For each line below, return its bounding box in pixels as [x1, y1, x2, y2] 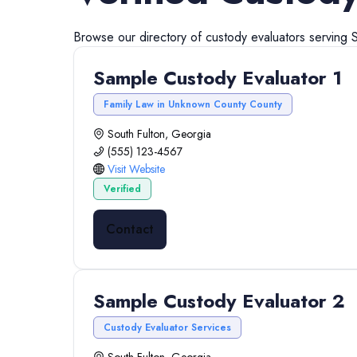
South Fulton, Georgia [108, 126, 211, 142]
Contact [106, 220, 154, 238]
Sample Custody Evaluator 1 [93, 64, 342, 92]
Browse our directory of [73, 28, 206, 46]
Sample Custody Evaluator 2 [93, 287, 345, 315]
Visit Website [108, 161, 165, 177]
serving [305, 28, 351, 46]
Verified [104, 182, 141, 196]
